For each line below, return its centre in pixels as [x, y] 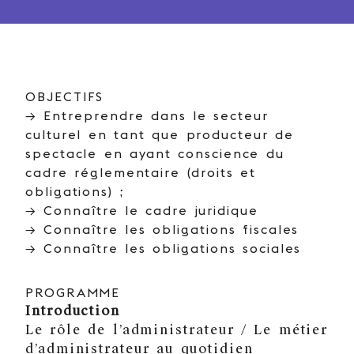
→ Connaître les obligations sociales [164, 248]
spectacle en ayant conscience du [155, 153]
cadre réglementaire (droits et [141, 172]
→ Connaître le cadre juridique [142, 210]
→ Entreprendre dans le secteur [147, 115]
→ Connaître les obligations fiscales [162, 229]
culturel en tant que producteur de [160, 134]
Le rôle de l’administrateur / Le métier [177, 330]
